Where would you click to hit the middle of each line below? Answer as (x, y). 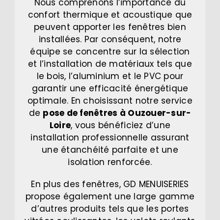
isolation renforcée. (110, 162)
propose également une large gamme (110, 197)
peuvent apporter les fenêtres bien (110, 27)
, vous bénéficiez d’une (121, 125)
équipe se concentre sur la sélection (110, 52)
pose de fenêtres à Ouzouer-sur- (117, 113)
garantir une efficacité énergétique (110, 89)
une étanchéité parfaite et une (110, 150)
